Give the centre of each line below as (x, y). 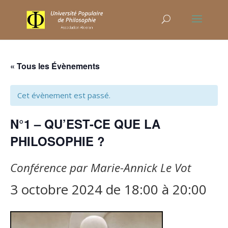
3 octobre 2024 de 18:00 (84, 189)
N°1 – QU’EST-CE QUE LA (85, 124)
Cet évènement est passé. (64, 95)
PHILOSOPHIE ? (58, 141)
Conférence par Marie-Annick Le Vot (101, 168)
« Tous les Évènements (55, 66)
